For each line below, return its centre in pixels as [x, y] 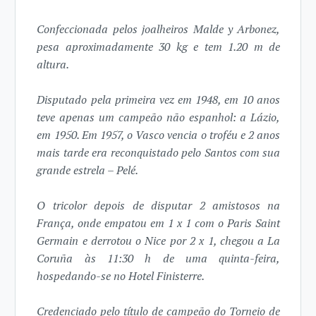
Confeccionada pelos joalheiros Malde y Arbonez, [159, 29]
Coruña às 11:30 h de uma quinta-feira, [159, 259]
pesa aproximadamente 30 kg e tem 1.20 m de [159, 47]
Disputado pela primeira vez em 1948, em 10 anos [159, 100]
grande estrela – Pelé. [88, 170]
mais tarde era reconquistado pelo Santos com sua [159, 153]
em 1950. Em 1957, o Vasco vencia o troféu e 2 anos [159, 135]
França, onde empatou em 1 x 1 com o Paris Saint [159, 223]
